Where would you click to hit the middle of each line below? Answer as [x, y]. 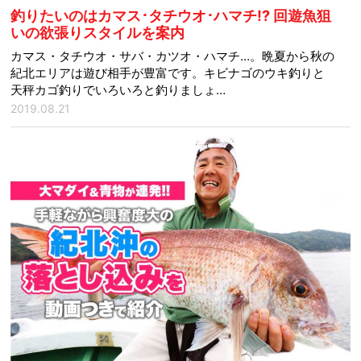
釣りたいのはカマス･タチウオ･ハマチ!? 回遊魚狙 [171, 16]
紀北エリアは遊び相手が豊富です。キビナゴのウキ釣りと [168, 73]
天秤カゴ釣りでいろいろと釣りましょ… [118, 90]
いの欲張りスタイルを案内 [98, 33]
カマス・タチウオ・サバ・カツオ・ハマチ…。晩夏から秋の [173, 56]
